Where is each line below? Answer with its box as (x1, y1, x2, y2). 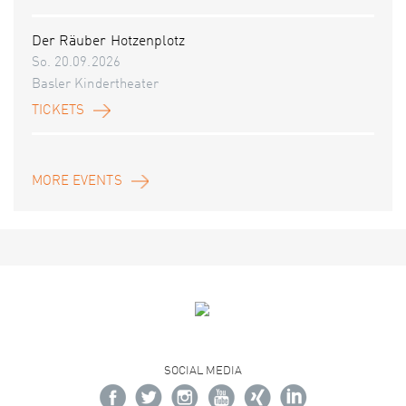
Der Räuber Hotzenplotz (32, 34, 186, 50)
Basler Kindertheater (32, 78, 159, 92)
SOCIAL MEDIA (163, 365, 243, 378)
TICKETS (32, 104, 85, 119)
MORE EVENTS (32, 175, 122, 189)
